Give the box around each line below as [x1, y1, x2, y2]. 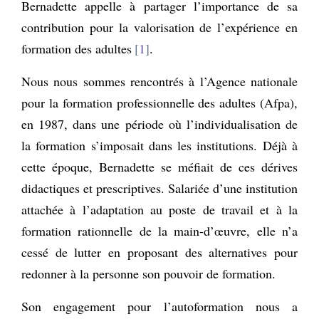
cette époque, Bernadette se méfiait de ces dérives [21, 157, 298, 175]
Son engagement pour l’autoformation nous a [21, 297, 298, 315]
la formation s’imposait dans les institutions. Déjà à [21, 136, 298, 154]
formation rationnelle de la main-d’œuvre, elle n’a [21, 221, 298, 239]
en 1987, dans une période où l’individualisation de [21, 115, 298, 132]
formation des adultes [21, 39, 132, 57]
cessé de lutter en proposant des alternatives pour [21, 243, 298, 261]
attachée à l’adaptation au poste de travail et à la [21, 200, 298, 218]
